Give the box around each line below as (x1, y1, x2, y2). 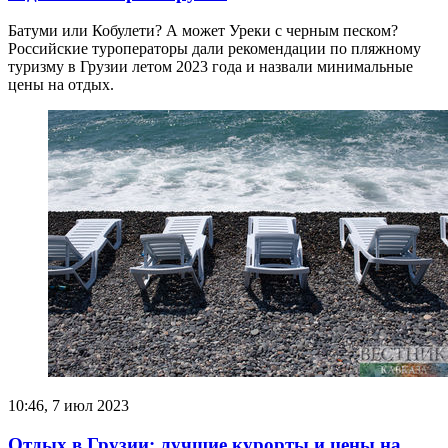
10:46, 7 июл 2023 (8, 397, 129, 415)
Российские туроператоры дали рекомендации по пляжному (8, 40, 421, 58)
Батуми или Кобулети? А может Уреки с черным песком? (8, 22, 398, 40)
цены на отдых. (8, 76, 114, 94)
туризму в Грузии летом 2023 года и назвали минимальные (8, 58, 413, 76)
